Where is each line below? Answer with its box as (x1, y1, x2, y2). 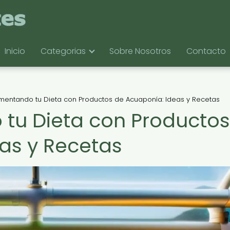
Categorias (40, 45, 86, 57)
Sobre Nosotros (109, 45, 171, 57)
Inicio (4, 45, 25, 57)
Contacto (186, 45, 226, 57)
